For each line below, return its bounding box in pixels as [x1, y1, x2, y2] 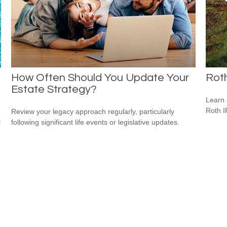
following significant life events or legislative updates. [11, 118, 180, 126]
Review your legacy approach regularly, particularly [11, 107, 175, 116]
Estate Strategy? [11, 83, 97, 95]
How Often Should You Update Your [11, 71, 190, 84]
